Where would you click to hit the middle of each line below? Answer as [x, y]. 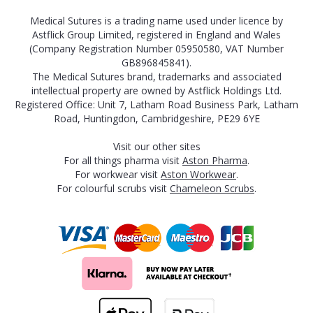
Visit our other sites [156, 147]
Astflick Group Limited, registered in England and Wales [156, 35]
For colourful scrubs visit [113, 189]
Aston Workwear [198, 175]
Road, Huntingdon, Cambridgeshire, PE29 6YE [156, 119]
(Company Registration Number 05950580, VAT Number [156, 49]
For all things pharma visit [123, 161]
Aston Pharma [215, 161]
